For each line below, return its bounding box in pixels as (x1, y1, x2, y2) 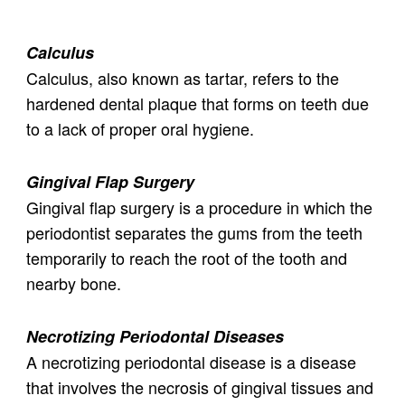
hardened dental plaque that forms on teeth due (25, 91, 369, 116)
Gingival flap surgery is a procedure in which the (25, 195, 372, 220)
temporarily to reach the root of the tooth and (25, 246, 347, 270)
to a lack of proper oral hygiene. (25, 117, 254, 141)
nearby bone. (25, 271, 121, 296)
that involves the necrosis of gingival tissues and (25, 375, 373, 400)
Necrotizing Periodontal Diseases (25, 325, 284, 349)
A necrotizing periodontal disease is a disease (25, 350, 356, 374)
